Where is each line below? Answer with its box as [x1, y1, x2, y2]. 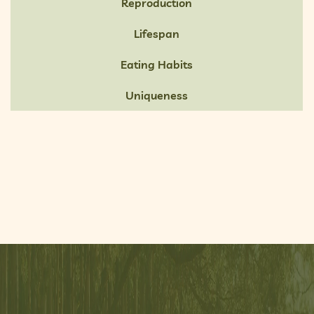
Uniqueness [125, 88, 188, 102]
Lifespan [134, 26, 179, 41]
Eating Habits [121, 57, 193, 71]
